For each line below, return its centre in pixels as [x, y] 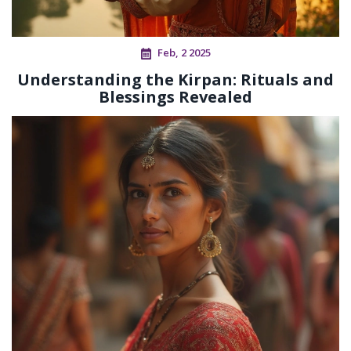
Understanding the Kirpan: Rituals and [175, 80]
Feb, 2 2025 [184, 53]
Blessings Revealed [175, 97]
